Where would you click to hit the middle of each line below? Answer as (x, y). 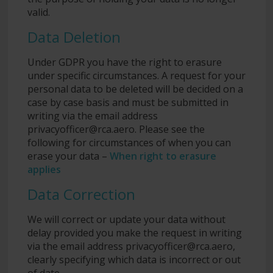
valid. (40, 12)
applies (44, 169)
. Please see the (169, 129)
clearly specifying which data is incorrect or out (134, 259)
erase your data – (68, 156)
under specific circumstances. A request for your (136, 75)
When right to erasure (163, 156)
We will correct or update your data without (126, 219)
